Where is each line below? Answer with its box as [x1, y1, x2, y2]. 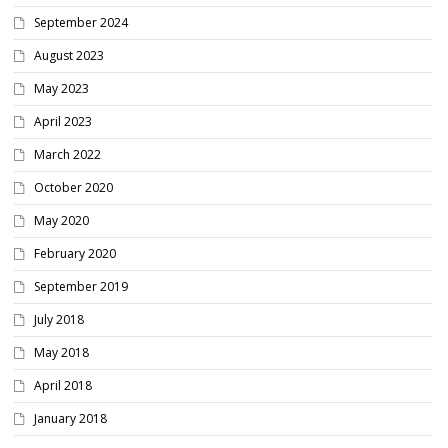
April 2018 [34, 377, 92, 394]
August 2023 [34, 47, 104, 64]
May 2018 [34, 344, 89, 361]
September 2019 [34, 278, 128, 295]
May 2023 [34, 80, 89, 97]
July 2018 [34, 311, 84, 328]
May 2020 [34, 212, 89, 229]
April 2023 [34, 113, 92, 130]
